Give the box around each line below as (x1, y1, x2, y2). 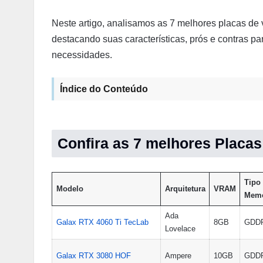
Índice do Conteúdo (60, 84, 148, 94)
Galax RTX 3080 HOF (56, 251, 131, 260)
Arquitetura (164, 184, 205, 193)
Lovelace (164, 224, 195, 233)
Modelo (56, 184, 83, 193)
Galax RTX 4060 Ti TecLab (56, 218, 149, 227)
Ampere (164, 251, 191, 260)
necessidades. (52, 50, 112, 60)
